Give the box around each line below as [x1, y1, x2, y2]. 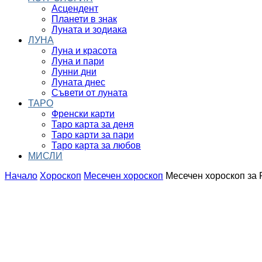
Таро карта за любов [51, 140, 141, 150]
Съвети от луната [51, 88, 127, 98]
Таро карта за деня [51, 119, 134, 129]
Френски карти [51, 109, 115, 119]
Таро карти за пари [51, 130, 134, 140]
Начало [5, 171, 37, 181]
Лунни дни [51, 67, 96, 77]
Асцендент [51, 4, 98, 13]
